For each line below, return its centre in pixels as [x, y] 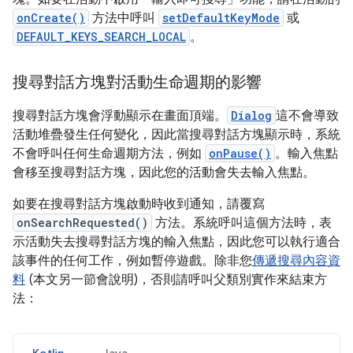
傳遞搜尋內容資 [296, 261]
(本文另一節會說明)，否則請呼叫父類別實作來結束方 [176, 280]
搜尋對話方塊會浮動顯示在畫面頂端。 [120, 116]
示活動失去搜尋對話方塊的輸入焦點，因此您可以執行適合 [176, 242]
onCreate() [51, 18]
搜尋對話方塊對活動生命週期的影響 [137, 82]
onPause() [240, 153]
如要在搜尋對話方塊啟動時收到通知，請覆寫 [139, 204]
